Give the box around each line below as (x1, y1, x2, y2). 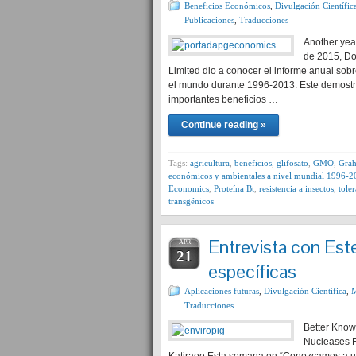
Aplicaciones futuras (184, 286, 259, 296)
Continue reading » (181, 119, 266, 130)
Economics (168, 184, 209, 193)
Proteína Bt (214, 184, 254, 193)
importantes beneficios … (168, 94, 278, 105)
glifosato (277, 158, 308, 168)
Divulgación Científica (264, 286, 346, 296)
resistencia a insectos (259, 184, 334, 193)
